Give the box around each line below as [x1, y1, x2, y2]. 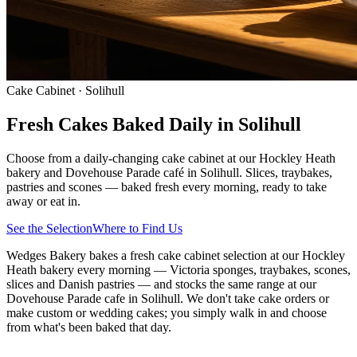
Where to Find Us [92, 221, 182, 235]
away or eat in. [6, 194, 80, 208]
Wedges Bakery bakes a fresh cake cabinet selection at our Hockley [6, 248, 345, 262]
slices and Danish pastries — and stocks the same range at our [6, 277, 316, 291]
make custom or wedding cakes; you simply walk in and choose [6, 305, 327, 320]
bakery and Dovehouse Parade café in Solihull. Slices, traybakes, [6, 165, 332, 179]
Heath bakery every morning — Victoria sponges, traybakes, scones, [6, 262, 351, 277]
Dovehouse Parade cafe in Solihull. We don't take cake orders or [6, 291, 329, 305]
